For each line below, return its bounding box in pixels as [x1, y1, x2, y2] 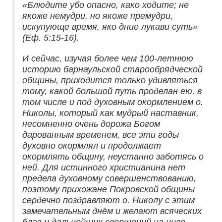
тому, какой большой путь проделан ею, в [22, 86, 202, 97]
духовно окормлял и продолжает [22, 141, 161, 151]
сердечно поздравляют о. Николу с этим [22, 195, 195, 206]
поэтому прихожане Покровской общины [22, 184, 195, 195]
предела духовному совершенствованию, [22, 173, 196, 184]
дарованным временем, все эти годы [22, 130, 179, 140]
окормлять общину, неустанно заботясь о [22, 152, 204, 162]
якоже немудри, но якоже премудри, [22, 11, 173, 21]
